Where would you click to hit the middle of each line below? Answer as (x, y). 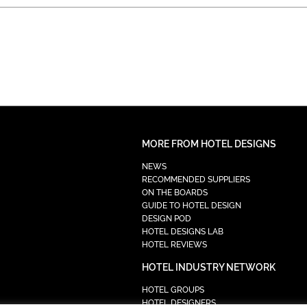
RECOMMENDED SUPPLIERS (196, 179)
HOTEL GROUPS (173, 290)
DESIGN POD (166, 218)
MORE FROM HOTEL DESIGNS (209, 144)
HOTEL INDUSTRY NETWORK (208, 267)
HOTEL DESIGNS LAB (182, 231)
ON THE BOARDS (174, 192)
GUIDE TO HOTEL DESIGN (191, 205)
